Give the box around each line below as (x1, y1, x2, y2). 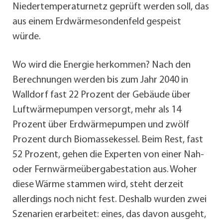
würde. (12, 31, 40, 42)
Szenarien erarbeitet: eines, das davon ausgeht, (12, 209, 206, 220)
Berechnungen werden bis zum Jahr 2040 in (12, 75, 188, 85)
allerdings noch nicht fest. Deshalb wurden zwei (12, 194, 207, 205)
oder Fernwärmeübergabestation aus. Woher (12, 164, 197, 175)
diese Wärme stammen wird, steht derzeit (12, 179, 184, 190)
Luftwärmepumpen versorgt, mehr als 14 (12, 105, 181, 115)
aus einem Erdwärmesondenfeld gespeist (12, 16, 181, 27)
